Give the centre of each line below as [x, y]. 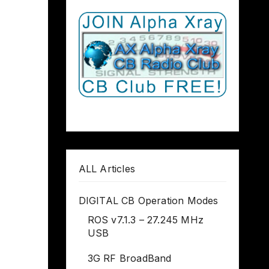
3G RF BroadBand [129, 258]
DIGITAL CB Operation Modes [148, 200]
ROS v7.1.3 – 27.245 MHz [146, 219]
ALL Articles [107, 168]
